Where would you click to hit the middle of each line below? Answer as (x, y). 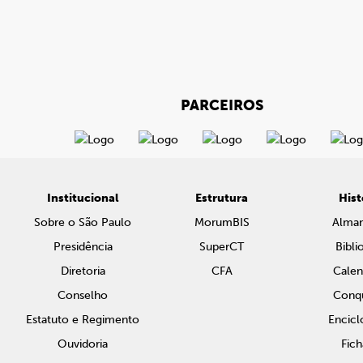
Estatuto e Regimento (83, 320)
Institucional (83, 198)
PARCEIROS (222, 105)
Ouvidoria (83, 344)
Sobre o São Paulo (83, 222)
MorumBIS (222, 222)
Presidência (83, 247)
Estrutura (222, 198)
